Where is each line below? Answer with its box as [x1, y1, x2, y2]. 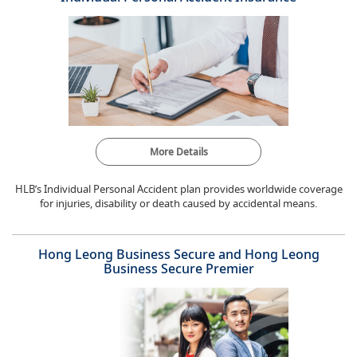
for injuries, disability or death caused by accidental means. [40, 196, 317, 210]
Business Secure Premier [103, 260, 254, 277]
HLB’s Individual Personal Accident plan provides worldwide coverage [14, 182, 343, 196]
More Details [149, 145, 208, 159]
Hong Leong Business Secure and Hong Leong [37, 245, 320, 263]
